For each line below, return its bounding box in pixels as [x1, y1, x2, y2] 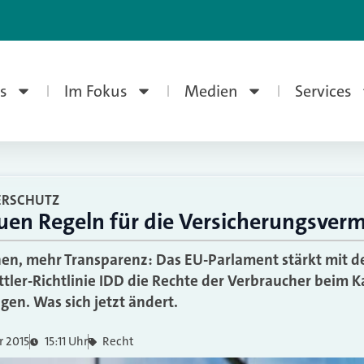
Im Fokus [63, 80, 128, 102]
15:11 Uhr [44, 333, 88, 349]
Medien [184, 80, 238, 102]
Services [294, 80, 352, 102]
